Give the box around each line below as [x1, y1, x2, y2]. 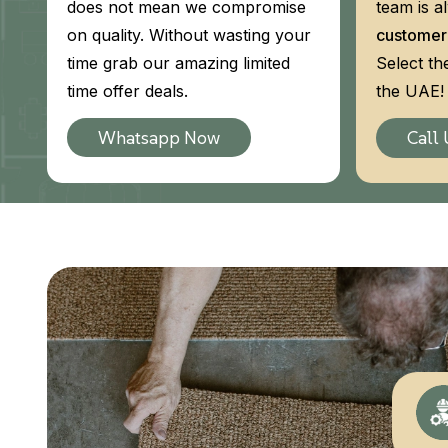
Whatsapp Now [98, 126, 221, 150]
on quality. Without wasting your [67, 25, 312, 46]
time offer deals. [67, 81, 189, 102]
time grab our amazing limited [67, 53, 291, 74]
